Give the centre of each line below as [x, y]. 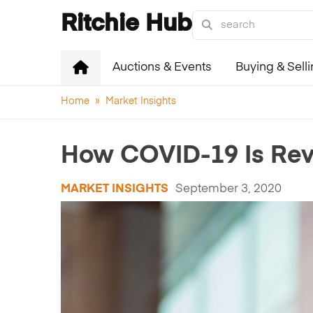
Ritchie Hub [126, 24]
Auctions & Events [162, 67]
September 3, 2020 [228, 189]
